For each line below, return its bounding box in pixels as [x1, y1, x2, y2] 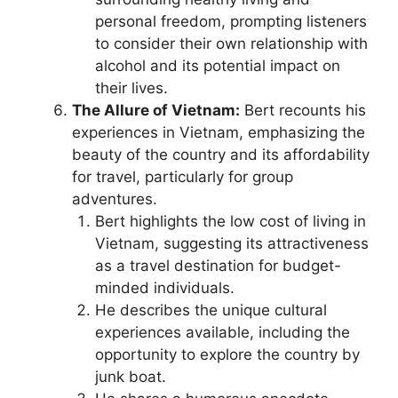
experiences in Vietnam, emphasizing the [72, 123, 365, 141]
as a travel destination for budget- [94, 257, 341, 275]
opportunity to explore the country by [94, 346, 360, 363]
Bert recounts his [240, 101, 366, 119]
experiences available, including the [94, 323, 350, 341]
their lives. [94, 79, 168, 97]
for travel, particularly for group [72, 168, 293, 186]
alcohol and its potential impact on [94, 57, 340, 75]
